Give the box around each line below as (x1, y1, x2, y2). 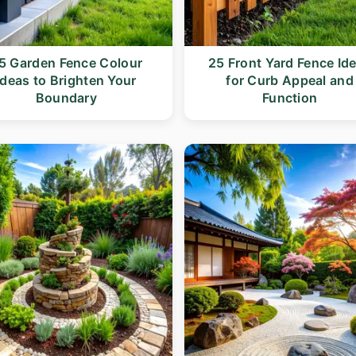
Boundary (35, 89, 98, 106)
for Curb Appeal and (226, 72, 354, 88)
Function (261, 89, 318, 106)
